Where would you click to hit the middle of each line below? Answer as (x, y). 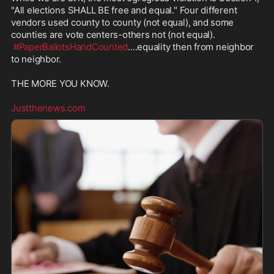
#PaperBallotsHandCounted (71, 46)
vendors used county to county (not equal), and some (123, 22)
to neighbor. (36, 59)
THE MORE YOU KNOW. (60, 83)
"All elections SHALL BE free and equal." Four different (124, 10)
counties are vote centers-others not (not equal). (114, 34)
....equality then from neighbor (191, 46)
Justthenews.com (48, 108)
